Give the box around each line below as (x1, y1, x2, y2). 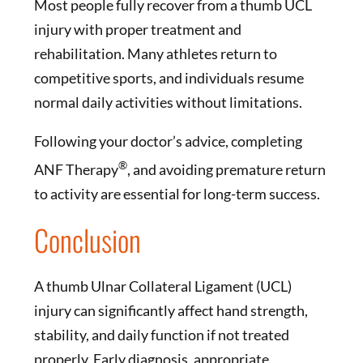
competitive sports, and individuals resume (33, 69, 304, 88)
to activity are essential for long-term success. (33, 185, 320, 203)
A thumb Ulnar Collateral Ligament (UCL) (33, 277, 292, 296)
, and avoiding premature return (126, 160, 326, 179)
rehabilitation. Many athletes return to (33, 45, 277, 63)
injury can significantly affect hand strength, (33, 301, 308, 320)
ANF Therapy (33, 160, 118, 179)
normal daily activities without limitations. (33, 93, 302, 112)
